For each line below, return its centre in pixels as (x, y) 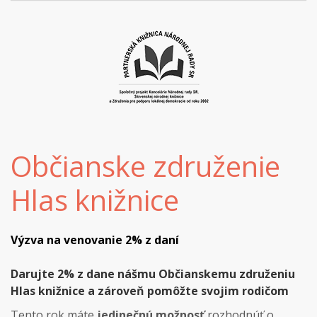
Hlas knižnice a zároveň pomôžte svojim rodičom (150, 291)
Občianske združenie (145, 166)
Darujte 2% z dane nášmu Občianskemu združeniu (153, 274)
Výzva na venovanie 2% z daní (95, 240)
